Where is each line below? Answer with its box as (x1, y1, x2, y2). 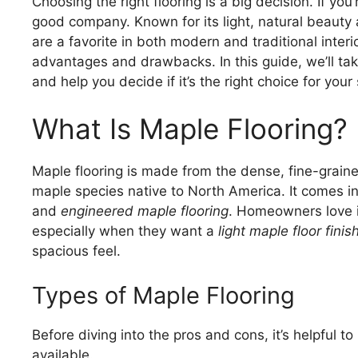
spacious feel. (32, 243, 121, 260)
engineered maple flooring (61, 203, 229, 220)
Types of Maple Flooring (32, 280, 295, 309)
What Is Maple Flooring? (32, 112, 348, 146)
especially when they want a (32, 223, 218, 240)
